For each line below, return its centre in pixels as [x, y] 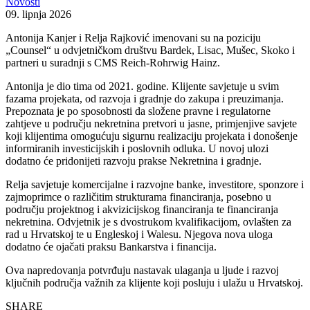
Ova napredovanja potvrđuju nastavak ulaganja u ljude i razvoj [142, 270]
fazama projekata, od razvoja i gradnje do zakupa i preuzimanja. [145, 98]
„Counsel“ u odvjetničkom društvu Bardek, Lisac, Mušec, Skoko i [150, 50]
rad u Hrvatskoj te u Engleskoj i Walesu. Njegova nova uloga [139, 234]
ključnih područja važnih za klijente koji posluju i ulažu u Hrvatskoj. [154, 282]
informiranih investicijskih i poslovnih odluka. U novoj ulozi [137, 148]
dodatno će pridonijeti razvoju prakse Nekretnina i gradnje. [134, 161]
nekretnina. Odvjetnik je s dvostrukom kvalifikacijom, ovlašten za [148, 221]
